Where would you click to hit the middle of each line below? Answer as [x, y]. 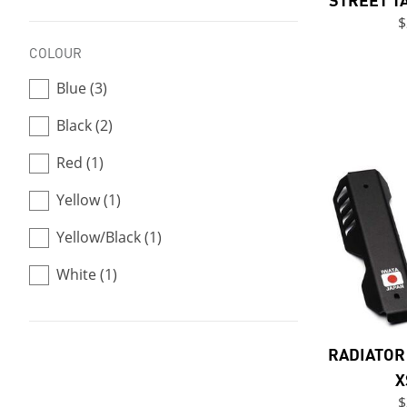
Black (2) [84, 125]
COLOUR [55, 52]
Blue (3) [82, 88]
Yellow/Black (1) [109, 237]
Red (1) [80, 163]
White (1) [87, 274]
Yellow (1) [89, 200]
